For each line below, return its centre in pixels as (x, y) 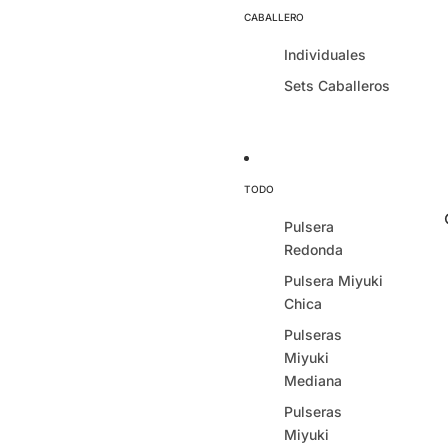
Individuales (325, 54)
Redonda (313, 249)
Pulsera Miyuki (333, 280)
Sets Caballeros (337, 85)
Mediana (313, 380)
